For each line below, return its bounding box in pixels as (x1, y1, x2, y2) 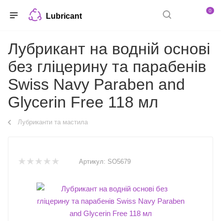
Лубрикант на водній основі (8, 40, 210, 58)
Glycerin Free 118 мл (8, 93, 158, 111)
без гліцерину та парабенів (8, 58, 206, 75)
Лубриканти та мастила (18, 118, 88, 126)
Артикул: (79, 157, 106, 165)
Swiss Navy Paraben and (8, 75, 185, 93)
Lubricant (46, 11, 83, 20)
